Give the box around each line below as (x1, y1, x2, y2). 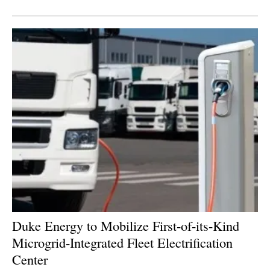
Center (12, 250, 48, 269)
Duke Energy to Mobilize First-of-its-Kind (12, 216, 239, 235)
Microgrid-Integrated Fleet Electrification (12, 233, 233, 252)
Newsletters (106, 12, 176, 30)
